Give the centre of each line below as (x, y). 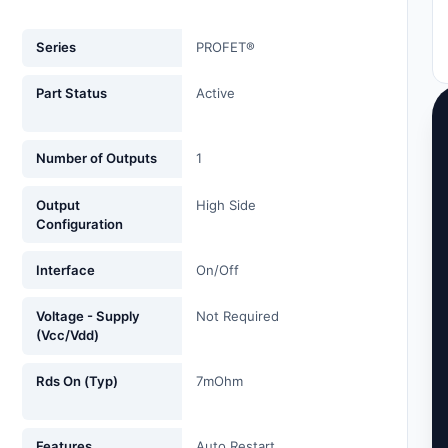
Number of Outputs (97, 158)
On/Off (218, 269)
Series (56, 47)
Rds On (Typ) (77, 381)
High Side (226, 204)
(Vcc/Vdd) (68, 335)
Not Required (238, 316)
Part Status (72, 93)
